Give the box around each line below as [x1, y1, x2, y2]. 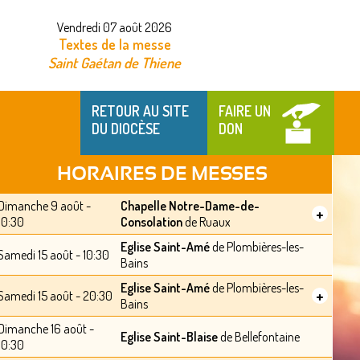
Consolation [120, 214, 182, 230]
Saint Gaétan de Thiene [48, 53, 182, 72]
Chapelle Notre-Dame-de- [120, 198, 260, 214]
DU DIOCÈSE [92, 119, 161, 137]
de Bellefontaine [217, 329, 300, 345]
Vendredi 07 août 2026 [57, 19, 173, 35]
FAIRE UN [219, 101, 272, 120]
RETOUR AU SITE [92, 101, 190, 120]
